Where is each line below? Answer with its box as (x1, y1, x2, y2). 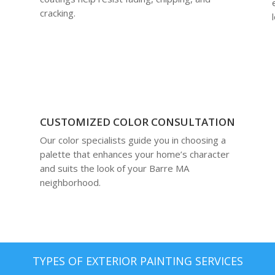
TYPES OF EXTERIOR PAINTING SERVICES (32, 253, 243, 268)
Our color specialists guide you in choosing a (39, 134, 226, 147)
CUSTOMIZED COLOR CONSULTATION (39, 115, 235, 130)
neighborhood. (39, 176, 101, 189)
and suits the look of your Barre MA (39, 162, 189, 175)
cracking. (39, 6, 76, 19)
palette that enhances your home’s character (39, 148, 230, 161)
